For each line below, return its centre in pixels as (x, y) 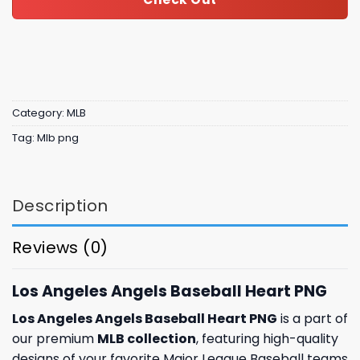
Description (60, 205)
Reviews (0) (60, 247)
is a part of (313, 319)
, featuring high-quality (267, 339)
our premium (55, 339)
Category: (39, 113)
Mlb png (58, 138)
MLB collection (147, 339)
